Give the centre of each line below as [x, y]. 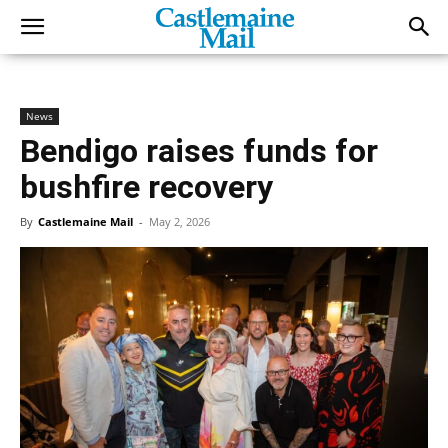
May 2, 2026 [179, 221]
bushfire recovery [146, 187]
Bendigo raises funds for [199, 151]
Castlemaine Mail [85, 221]
